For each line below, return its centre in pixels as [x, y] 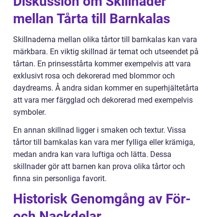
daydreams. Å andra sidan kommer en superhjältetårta [106, 88]
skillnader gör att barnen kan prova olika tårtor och [99, 167]
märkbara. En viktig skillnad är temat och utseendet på [106, 52]
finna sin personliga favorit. [60, 179]
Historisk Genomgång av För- [102, 199]
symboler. [30, 112]
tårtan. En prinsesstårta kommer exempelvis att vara [102, 64]
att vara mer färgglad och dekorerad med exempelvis [103, 100]
